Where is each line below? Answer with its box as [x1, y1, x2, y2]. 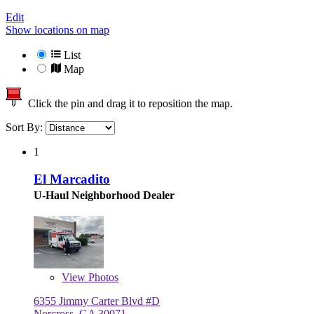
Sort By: [6, 121, 46, 134]
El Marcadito [34, 171, 110, 186]
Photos [86, 271, 118, 283]
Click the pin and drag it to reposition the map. [22, 97, 233, 110]
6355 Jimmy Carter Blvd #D [34, 294, 160, 307]
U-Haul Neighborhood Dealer [34, 189, 175, 201]
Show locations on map [6, 24, 109, 36]
